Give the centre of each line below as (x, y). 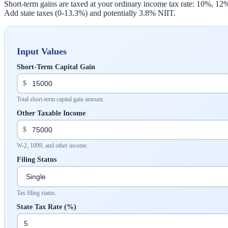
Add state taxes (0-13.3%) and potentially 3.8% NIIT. (90, 13)
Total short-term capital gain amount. (61, 99)
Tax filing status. (37, 193)
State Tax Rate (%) (47, 207)
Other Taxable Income (51, 113)
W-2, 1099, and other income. (52, 145)
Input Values (42, 51)
